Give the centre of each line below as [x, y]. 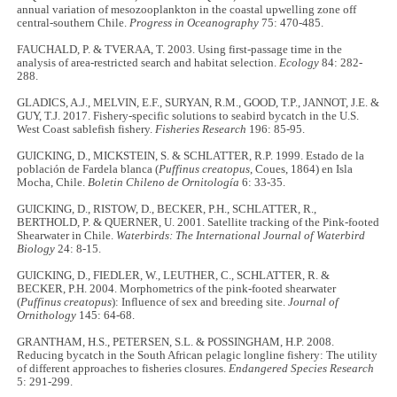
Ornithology [47, 315]
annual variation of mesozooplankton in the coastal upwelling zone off [187, 9]
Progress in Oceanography [195, 23]
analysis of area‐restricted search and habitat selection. [148, 62]
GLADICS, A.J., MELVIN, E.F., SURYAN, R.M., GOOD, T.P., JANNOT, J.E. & [198, 102]
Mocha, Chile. [53, 182]
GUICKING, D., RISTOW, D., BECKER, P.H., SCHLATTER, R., [167, 209]
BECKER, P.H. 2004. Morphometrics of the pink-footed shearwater [177, 288]
